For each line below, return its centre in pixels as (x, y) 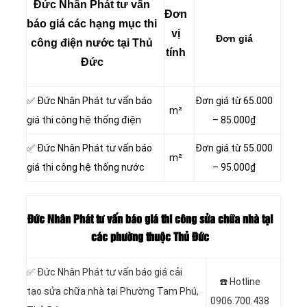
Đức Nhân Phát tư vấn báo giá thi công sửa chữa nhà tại (150, 220)
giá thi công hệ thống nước (86, 167)
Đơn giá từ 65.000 (234, 100)
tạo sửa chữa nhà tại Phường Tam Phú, (113, 291)
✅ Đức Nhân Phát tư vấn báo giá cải (105, 272)
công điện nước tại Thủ (92, 42)
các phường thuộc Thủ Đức (150, 238)
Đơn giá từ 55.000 (234, 148)
